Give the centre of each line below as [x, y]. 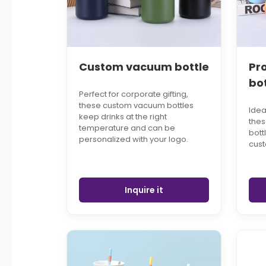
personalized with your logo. [134, 140]
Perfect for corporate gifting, [134, 94]
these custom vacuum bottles [136, 106]
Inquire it [144, 190]
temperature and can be [127, 128]
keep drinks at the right [123, 117]
